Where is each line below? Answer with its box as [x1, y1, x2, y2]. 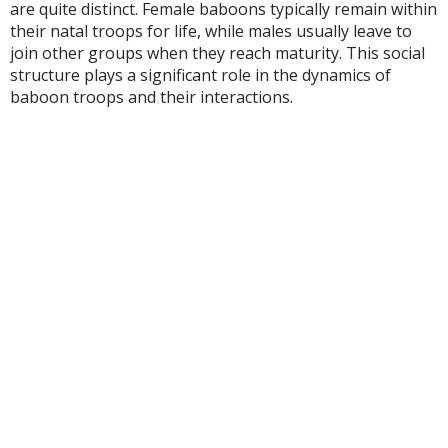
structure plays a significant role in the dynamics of [10, 64, 391, 87]
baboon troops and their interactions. [10, 86, 293, 109]
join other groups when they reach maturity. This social [10, 42, 425, 65]
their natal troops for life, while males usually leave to [10, 20, 412, 43]
